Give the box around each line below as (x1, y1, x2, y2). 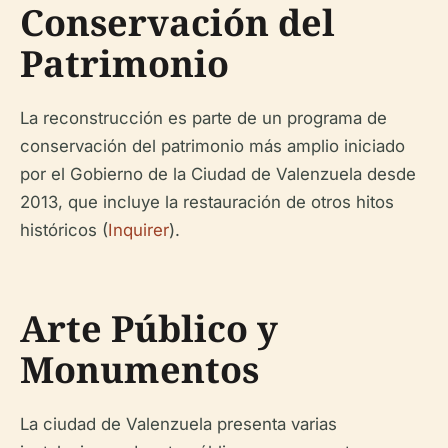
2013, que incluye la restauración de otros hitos (20, 192, 394, 212)
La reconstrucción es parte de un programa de (20, 108, 387, 128)
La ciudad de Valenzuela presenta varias (20, 414, 337, 434)
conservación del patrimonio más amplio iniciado (20, 136, 405, 156)
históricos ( (20, 220, 108, 240)
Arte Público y (20, 304, 278, 353)
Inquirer (108, 220, 169, 240)
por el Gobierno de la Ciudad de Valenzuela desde (20, 164, 416, 184)
